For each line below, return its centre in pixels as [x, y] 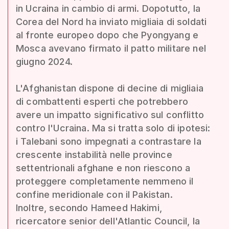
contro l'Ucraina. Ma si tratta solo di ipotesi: [113, 128]
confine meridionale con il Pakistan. [94, 194]
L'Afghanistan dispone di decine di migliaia [110, 88]
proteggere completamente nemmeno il [105, 181]
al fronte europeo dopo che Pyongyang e [107, 35]
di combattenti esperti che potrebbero [102, 101]
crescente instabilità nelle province [94, 154]
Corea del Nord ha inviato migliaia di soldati [111, 21]
